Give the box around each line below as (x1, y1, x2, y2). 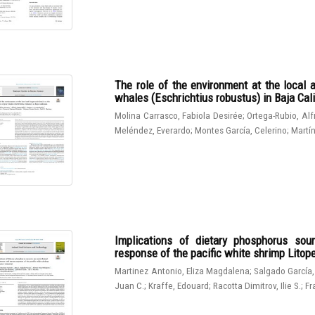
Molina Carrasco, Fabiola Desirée (115, 109, 243, 121)
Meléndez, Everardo (115, 124, 191, 136)
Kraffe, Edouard (148, 279, 210, 291)
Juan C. (115, 279, 145, 291)
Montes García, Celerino (195, 124, 288, 136)
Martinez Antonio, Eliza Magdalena (115, 264, 250, 276)
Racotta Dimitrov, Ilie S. (213, 279, 302, 291)
